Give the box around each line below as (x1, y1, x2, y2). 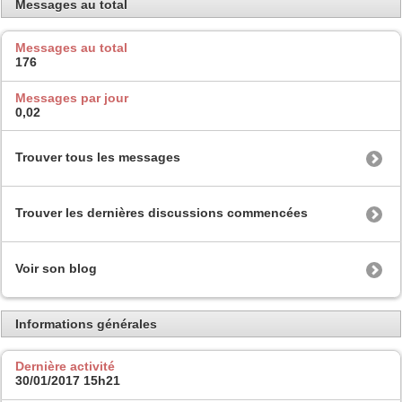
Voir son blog (15, 261, 97, 276)
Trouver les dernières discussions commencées (15, 205, 308, 221)
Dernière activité (15, 359, 115, 374)
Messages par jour (15, 90, 128, 105)
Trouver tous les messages (15, 150, 180, 165)
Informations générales (15, 316, 157, 331)
